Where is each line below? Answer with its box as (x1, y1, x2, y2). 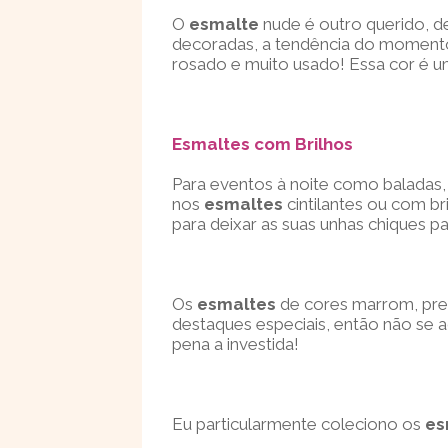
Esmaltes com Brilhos (172, 134, 353, 154)
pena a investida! (172, 334, 299, 354)
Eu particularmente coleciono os (172, 414, 425, 434)
